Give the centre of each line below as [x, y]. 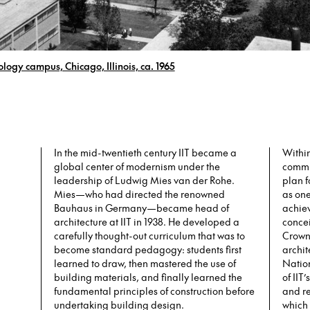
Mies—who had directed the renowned [139, 194]
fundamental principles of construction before [154, 291]
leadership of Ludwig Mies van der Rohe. [144, 180]
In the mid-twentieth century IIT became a [145, 153]
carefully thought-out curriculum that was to [149, 236]
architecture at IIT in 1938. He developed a [146, 222]
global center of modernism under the [137, 166]
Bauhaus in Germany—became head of [141, 208]
